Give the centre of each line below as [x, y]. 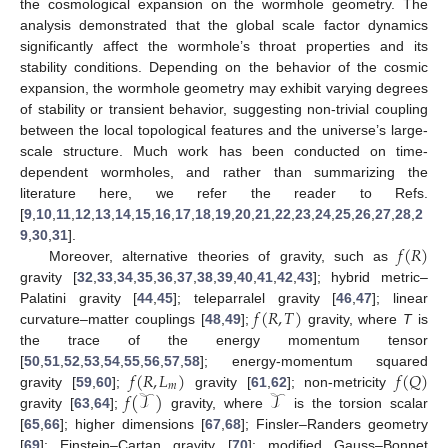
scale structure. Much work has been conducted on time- [224, 150]
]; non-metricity [341, 381]
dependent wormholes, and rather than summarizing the [224, 171]
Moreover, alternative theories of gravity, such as [223, 255]
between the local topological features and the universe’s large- [224, 129]
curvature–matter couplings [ [112, 318]
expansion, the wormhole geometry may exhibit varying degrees [224, 87]
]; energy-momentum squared [314, 360]
